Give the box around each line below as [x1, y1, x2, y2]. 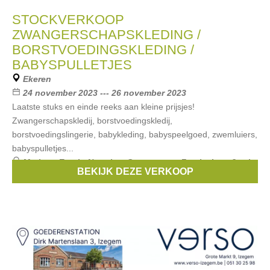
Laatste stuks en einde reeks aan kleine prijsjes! [12, 102, 195, 111]
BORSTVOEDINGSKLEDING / [12, 42, 194, 57]
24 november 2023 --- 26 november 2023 [23, 88, 186, 98]
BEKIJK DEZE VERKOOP [77, 166, 193, 177]
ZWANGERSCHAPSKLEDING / [12, 27, 201, 42]
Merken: [23, 157, 58, 167]
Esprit [58, 157, 83, 167]
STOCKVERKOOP [12, 12, 124, 27]
